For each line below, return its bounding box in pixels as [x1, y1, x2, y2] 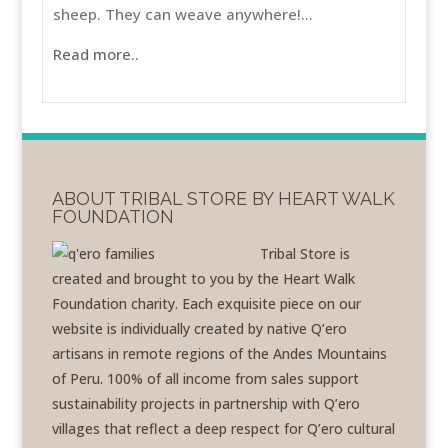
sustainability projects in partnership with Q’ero [52, 394, 361, 414]
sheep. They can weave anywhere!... [53, 4, 314, 25]
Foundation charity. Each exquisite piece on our [52, 294, 362, 314]
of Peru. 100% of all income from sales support [52, 369, 360, 389]
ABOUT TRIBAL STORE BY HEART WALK [52, 188, 396, 210]
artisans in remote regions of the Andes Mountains [52, 344, 388, 364]
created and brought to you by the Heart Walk [52, 269, 356, 289]
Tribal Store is [260, 244, 351, 264]
